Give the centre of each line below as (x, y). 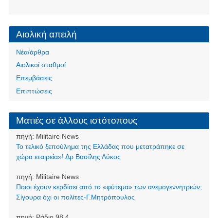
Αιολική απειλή (46, 34)
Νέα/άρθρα (32, 52)
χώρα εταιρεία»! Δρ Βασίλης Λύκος (68, 157)
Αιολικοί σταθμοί (41, 65)
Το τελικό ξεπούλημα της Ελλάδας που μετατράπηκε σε (100, 147)
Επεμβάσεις (34, 78)
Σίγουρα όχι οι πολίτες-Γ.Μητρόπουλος (75, 197)
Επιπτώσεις (34, 91)
